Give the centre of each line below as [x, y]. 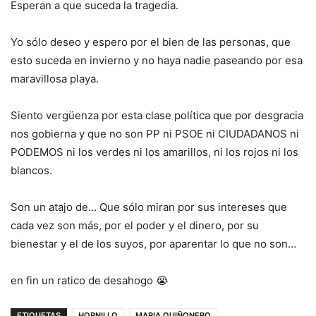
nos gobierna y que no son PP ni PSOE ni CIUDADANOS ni [155, 133]
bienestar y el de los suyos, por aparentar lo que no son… [153, 243]
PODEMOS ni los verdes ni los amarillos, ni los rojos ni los [154, 152]
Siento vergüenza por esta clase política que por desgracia [157, 115]
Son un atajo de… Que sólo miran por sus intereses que [149, 207]
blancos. [31, 170]
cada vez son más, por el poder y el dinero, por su [135, 225]
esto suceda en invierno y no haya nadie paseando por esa [157, 60]
